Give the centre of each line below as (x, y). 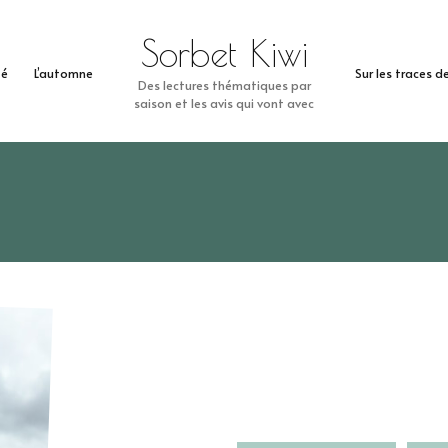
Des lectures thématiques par (224, 84)
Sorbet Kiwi (224, 53)
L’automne (63, 73)
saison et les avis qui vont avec (224, 102)
